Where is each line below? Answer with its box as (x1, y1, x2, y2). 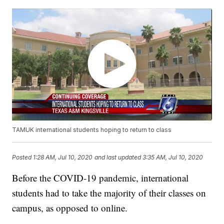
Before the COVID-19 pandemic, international (12, 171, 189, 184)
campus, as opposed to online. (12, 201, 128, 214)
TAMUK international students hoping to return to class (12, 126, 172, 134)
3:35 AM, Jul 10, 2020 (142, 153, 203, 161)
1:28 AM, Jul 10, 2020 (33, 153, 93, 161)
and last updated (94, 153, 141, 161)
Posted (12, 153, 33, 161)
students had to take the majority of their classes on (12, 186, 206, 199)
